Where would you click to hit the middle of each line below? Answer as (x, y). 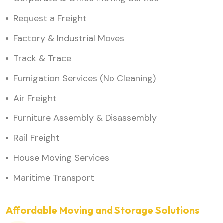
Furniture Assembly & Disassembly (85, 118)
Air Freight (35, 98)
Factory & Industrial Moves (69, 39)
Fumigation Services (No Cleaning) (85, 78)
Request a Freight (50, 19)
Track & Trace (42, 58)
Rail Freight (37, 138)
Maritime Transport (54, 178)
